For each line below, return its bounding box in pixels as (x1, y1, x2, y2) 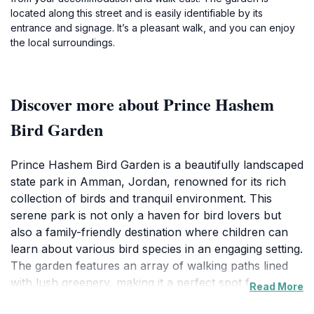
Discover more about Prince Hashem (11, 92, 274, 116)
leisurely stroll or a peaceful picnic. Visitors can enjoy (11, 292, 294, 306)
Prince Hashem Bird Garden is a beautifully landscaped (11, 158, 303, 172)
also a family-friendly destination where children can (11, 225, 288, 239)
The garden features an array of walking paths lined (11, 259, 288, 273)
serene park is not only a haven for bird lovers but (11, 208, 281, 222)
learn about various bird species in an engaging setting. (11, 242, 303, 256)
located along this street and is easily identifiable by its (11, 7, 263, 19)
